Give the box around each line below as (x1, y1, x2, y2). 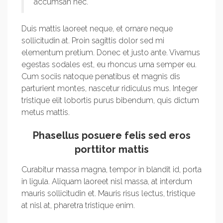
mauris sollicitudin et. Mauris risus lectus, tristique (21, 189, 195, 198)
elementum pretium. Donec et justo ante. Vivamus (21, 48, 200, 57)
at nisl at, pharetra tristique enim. (21, 201, 135, 210)
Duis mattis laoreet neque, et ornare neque (21, 24, 173, 33)
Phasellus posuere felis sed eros (32, 129, 191, 141)
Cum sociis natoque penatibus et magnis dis (21, 72, 180, 81)
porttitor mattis (74, 143, 149, 155)
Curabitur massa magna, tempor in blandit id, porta (21, 165, 202, 174)
